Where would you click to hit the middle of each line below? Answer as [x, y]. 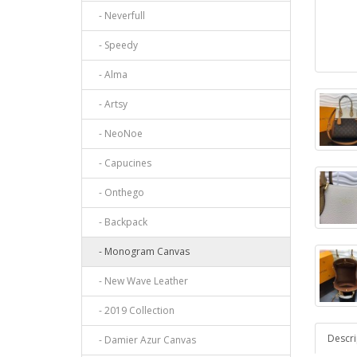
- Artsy [110, 104]
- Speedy [115, 45]
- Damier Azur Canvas [144, 340]
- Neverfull [118, 16]
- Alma [110, 75]
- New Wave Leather [140, 281]
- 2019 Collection [133, 311]
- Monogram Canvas [141, 252]
